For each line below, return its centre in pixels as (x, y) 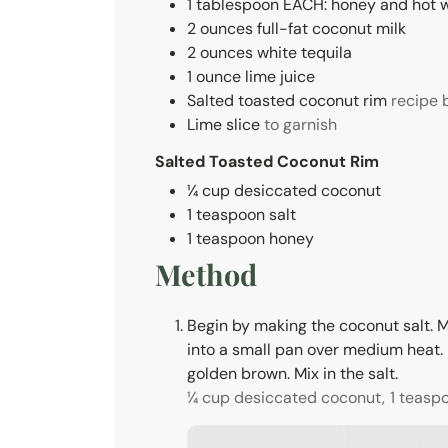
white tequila (304, 52)
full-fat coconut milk (331, 28)
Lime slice (223, 124)
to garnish (300, 124)
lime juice (280, 76)
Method (206, 274)
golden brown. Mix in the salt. (292, 373)
